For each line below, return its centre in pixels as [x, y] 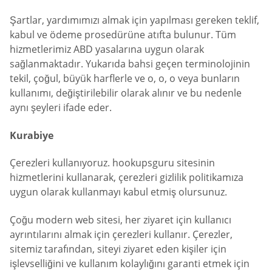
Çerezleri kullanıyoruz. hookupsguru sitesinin [112, 163]
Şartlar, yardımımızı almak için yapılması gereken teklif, [134, 20]
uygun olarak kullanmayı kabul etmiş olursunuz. [118, 192]
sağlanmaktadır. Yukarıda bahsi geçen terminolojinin [130, 64]
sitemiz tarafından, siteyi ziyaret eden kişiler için [118, 249]
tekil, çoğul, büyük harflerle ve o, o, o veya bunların [125, 79]
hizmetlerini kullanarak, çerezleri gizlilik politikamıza [127, 178]
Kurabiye [32, 135]
